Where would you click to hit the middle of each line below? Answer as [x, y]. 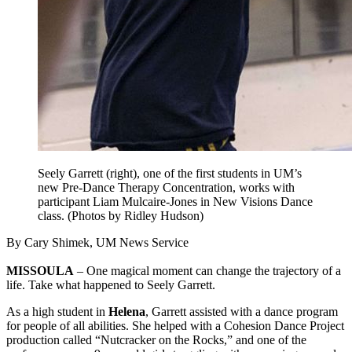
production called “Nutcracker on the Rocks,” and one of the [156, 340]
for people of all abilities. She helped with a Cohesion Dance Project [175, 326]
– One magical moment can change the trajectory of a [207, 271]
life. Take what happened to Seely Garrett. [111, 285]
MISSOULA [40, 271]
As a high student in [57, 312]
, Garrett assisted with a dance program [242, 312]
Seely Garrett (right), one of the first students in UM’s [170, 174]
